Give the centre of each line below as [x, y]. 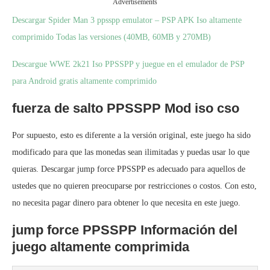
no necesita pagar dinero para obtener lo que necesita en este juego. [126, 203]
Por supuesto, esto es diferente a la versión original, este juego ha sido [131, 136]
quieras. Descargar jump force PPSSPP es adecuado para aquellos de [129, 169]
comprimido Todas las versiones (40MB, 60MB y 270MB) [111, 37]
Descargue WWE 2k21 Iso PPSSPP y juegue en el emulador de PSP [128, 64]
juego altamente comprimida [101, 247]
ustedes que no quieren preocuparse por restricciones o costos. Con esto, [134, 186]
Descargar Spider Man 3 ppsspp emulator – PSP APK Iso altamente [127, 20]
